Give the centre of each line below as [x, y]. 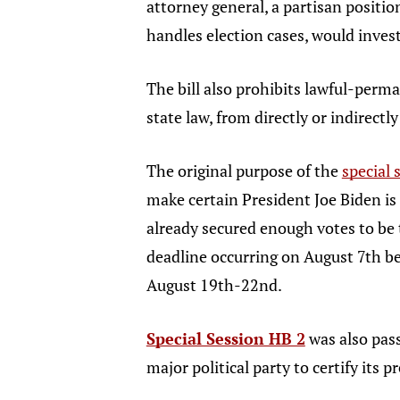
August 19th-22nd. [214, 285]
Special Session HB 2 [225, 338]
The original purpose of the [244, 171]
